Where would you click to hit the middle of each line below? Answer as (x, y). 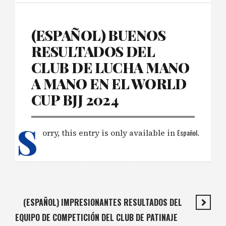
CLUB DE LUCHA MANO (110, 68)
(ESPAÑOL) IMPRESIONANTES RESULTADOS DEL (103, 203)
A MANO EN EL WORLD (109, 84)
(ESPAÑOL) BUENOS (99, 35)
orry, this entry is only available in (110, 133)
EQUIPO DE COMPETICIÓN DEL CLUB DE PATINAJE (96, 218)
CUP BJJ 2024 (75, 100)
